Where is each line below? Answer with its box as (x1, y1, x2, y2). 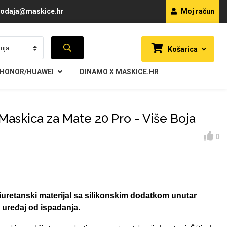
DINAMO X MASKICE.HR (79, 68, 159, 76)
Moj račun (179, 7, 214, 15)
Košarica (166, 45, 198, 53)
